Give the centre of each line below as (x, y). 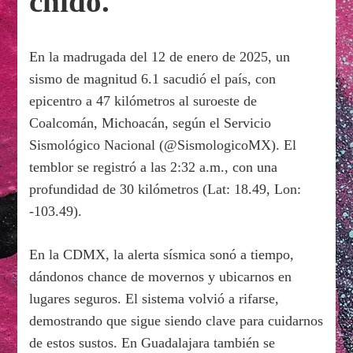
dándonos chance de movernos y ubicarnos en (161, 277)
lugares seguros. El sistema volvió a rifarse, (154, 299)
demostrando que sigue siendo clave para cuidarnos (176, 321)
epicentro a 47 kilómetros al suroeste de (143, 101)
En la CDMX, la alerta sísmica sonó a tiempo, (162, 255)
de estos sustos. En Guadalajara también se (152, 343)
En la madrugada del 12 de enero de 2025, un (160, 57)
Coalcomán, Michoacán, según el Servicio (150, 123)
